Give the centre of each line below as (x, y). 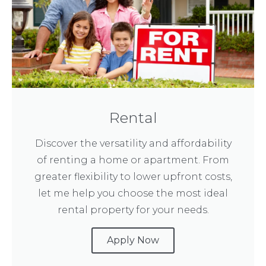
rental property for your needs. (133, 210)
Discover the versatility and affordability (133, 143)
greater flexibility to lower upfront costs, (133, 177)
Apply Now (133, 240)
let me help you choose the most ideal (133, 193)
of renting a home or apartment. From (133, 160)
